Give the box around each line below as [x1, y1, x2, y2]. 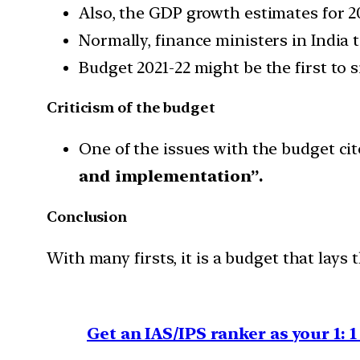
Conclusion [47, 208, 127, 226]
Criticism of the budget [47, 99, 215, 117]
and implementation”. [79, 166, 263, 186]
